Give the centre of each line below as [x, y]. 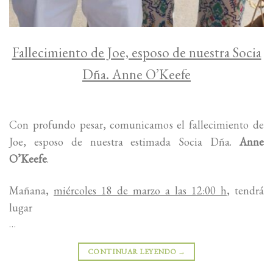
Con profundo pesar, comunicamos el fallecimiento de [136, 125]
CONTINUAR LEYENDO [133, 251]
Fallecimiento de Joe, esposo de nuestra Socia [136, 53]
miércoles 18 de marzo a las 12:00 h [140, 190]
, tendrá [245, 190]
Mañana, [31, 190]
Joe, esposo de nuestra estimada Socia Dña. [124, 142]
